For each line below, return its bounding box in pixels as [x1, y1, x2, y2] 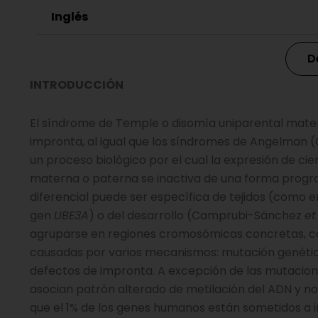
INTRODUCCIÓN [30, 77, 124, 93]
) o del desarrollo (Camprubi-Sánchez [89, 207, 305, 224]
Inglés [51, 8, 88, 25]
